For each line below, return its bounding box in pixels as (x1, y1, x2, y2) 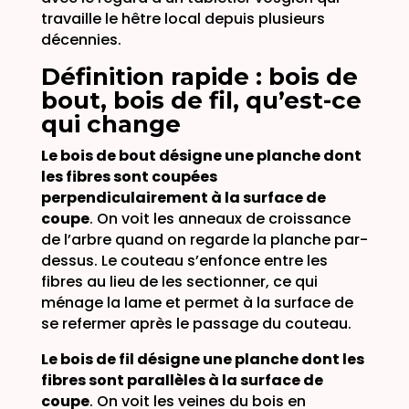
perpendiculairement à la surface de (40, 186, 326, 208)
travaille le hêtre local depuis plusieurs (40, 7, 325, 29)
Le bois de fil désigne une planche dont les (40, 348, 364, 370)
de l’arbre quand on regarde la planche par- (40, 228, 368, 250)
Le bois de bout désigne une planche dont (40, 144, 362, 166)
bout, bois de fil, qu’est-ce (40, 85, 362, 115)
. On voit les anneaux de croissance (89, 207, 351, 229)
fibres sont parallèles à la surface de (40, 369, 323, 391)
